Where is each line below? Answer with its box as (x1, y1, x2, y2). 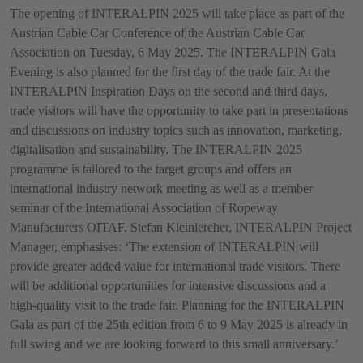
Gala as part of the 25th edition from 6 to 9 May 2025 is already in (10, 318, 348, 331)
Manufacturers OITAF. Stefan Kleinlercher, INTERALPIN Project (10, 220, 352, 234)
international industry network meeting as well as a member (10, 181, 313, 195)
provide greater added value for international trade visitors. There (10, 259, 340, 273)
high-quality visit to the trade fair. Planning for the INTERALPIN (10, 298, 344, 312)
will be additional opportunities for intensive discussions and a (10, 279, 326, 293)
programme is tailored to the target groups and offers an (10, 162, 292, 176)
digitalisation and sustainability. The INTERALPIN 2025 (10, 143, 302, 156)
